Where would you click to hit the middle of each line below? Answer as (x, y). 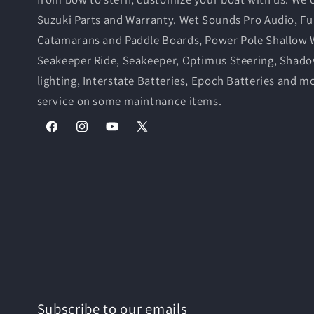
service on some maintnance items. (129, 101)
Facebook (67, 135)
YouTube (124, 135)
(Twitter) (155, 152)
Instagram (98, 135)
